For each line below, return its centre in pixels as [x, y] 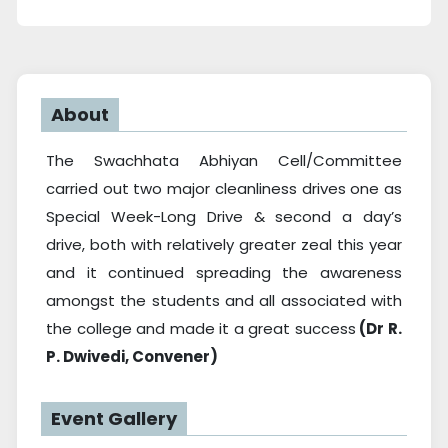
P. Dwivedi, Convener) [132, 357]
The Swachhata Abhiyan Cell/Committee [224, 161]
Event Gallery [114, 419]
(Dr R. [379, 329]
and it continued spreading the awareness [224, 273]
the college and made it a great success [201, 329]
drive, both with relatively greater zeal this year [224, 245]
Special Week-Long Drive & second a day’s [224, 217]
